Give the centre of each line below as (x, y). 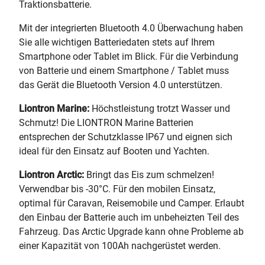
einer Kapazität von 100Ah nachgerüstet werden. (120, 246)
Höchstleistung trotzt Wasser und (160, 109)
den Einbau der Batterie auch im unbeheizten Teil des (129, 217)
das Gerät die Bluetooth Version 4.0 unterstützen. (121, 85)
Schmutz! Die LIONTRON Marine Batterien (106, 123)
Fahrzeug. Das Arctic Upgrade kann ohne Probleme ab (131, 232)
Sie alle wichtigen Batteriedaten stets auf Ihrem (117, 42)
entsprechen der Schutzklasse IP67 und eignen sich (126, 137)
